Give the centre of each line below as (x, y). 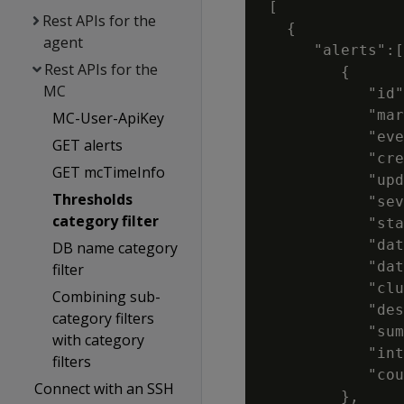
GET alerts (87, 145)
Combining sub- (106, 297)
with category (98, 340)
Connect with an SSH (105, 389)
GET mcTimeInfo (108, 172)
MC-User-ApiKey (108, 118)
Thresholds (92, 199)
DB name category (115, 248)
